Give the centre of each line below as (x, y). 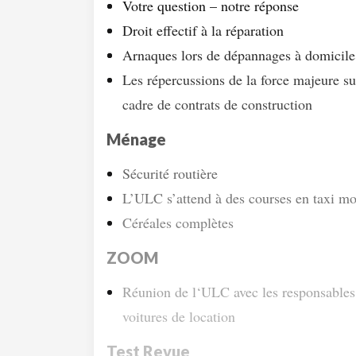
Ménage (136, 139)
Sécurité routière (170, 173)
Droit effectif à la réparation (203, 30)
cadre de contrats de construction (217, 104)
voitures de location (179, 316)
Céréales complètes (178, 222)
